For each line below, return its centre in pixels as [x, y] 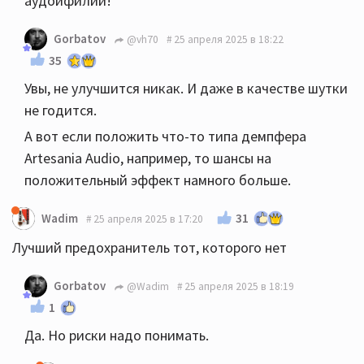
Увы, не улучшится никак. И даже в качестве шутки [186, 88]
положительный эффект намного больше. [158, 180]
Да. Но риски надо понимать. [117, 335]
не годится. [61, 110]
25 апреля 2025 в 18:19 [239, 286]
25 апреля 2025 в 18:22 [229, 39]
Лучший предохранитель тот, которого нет [149, 247]
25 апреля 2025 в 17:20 [148, 219]
